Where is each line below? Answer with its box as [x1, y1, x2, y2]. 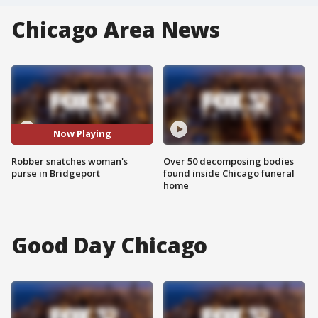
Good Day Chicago [11, 230, 208, 260]
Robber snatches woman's [11, 154, 128, 168]
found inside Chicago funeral [163, 166, 295, 180]
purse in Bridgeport [11, 166, 100, 180]
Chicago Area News [11, 15, 221, 44]
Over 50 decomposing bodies [163, 154, 294, 168]
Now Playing [53, 127, 111, 141]
